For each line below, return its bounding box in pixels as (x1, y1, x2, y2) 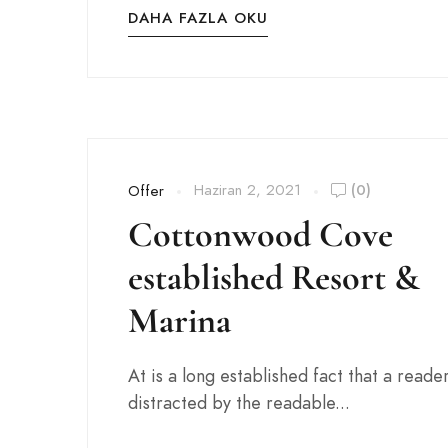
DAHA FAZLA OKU (128, 8, 268, 28)
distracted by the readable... (128, 390, 350, 415)
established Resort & (128, 256, 420, 299)
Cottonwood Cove (128, 213, 393, 256)
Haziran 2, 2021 (194, 180, 301, 200)
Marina (128, 299, 231, 342)
